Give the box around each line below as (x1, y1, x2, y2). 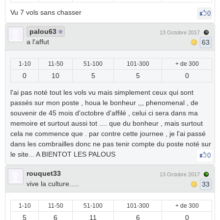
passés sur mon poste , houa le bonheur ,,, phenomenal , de (10, 99, 198, 107)
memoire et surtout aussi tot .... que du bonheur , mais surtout (10, 119, 203, 127)
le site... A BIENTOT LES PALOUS (10, 150, 117, 158)
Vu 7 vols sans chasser (10, 8, 83, 16)
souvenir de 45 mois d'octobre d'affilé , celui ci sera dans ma (10, 109, 198, 117)
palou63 (29, 27, 56, 35)
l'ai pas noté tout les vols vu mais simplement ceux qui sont (10, 88, 193, 96)
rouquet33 (27, 169, 61, 177)
